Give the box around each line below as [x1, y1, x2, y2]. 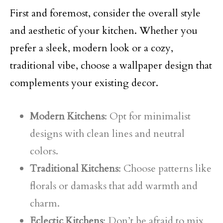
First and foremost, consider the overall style [10, 6, 201, 20]
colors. [30, 144, 58, 158]
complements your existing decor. [10, 76, 158, 90]
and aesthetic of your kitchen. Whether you [10, 24, 198, 37]
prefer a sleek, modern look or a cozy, [10, 41, 173, 55]
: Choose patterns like [118, 162, 212, 175]
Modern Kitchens [30, 110, 105, 123]
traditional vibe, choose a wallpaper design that [10, 59, 212, 72]
